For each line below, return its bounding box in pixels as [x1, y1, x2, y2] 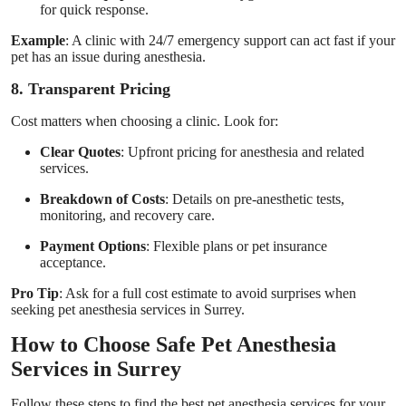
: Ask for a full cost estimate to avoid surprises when [59, 285, 356, 301]
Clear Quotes [40, 143, 121, 159]
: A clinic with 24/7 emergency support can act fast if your [65, 32, 395, 48]
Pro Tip [11, 285, 59, 301]
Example [11, 32, 65, 48]
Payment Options [40, 237, 146, 254]
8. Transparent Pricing [11, 79, 170, 98]
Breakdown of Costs [40, 190, 165, 207]
